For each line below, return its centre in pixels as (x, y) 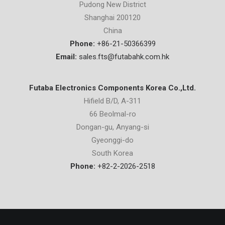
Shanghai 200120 (113, 18)
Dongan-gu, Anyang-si (113, 127)
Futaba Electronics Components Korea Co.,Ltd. (113, 88)
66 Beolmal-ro (113, 114)
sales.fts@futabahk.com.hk (124, 57)
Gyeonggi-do (113, 140)
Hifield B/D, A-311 (113, 101)
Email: (66, 57)
